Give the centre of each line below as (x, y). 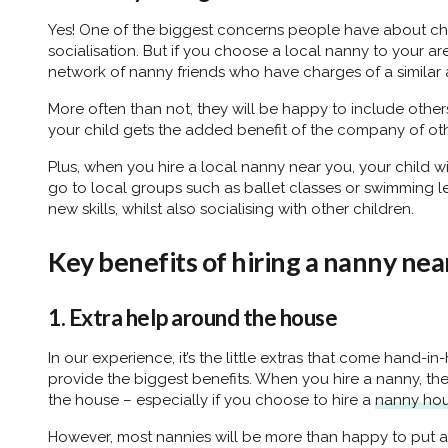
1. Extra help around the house (192, 317)
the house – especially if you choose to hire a (211, 399)
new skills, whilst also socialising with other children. (231, 208)
